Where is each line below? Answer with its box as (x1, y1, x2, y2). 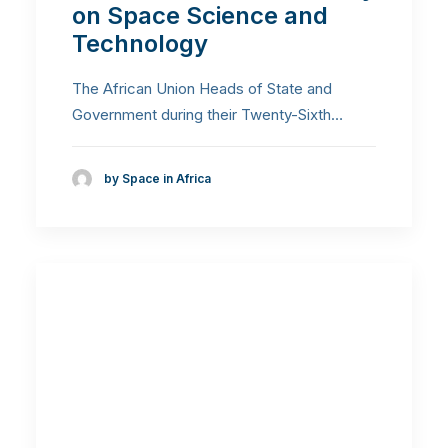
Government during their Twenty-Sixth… (72, 105, 343, 124)
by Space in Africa (104, 171, 211, 187)
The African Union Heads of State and (72, 79, 332, 98)
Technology (72, 29, 208, 58)
